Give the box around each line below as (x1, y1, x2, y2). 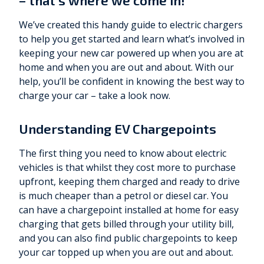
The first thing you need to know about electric (19, 147, 226, 160)
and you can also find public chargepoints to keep (19, 232, 237, 245)
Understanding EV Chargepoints (19, 121, 216, 137)
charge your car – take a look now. (19, 89, 170, 103)
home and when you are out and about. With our (19, 61, 234, 74)
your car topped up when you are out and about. (19, 246, 233, 259)
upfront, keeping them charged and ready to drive (19, 175, 240, 189)
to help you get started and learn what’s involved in (19, 32, 245, 46)
